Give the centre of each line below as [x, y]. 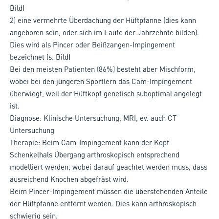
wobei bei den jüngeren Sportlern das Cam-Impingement [101, 81]
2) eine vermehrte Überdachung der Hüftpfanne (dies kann [103, 20]
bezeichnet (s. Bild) [40, 56]
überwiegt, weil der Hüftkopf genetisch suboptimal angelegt [106, 93]
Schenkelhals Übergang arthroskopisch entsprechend [95, 154]
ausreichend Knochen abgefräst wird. [69, 179]
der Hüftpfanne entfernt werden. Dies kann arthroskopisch [103, 203]
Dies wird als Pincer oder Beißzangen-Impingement [92, 44]
